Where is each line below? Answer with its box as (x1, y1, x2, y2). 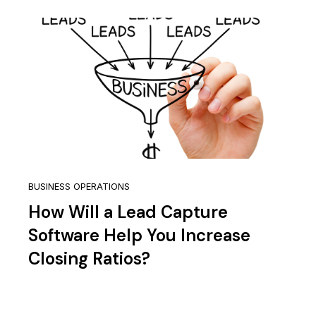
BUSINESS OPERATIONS (28, 181, 130, 193)
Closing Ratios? (28, 248, 150, 270)
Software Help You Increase (28, 224, 250, 247)
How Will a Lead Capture (28, 201, 228, 224)
